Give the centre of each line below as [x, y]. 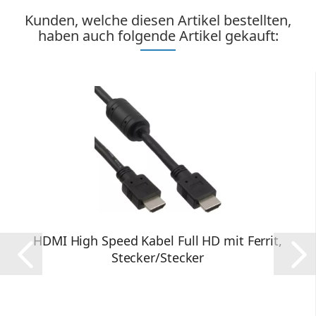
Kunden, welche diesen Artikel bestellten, [158, 20]
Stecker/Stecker [158, 257]
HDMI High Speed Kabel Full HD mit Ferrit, [158, 241]
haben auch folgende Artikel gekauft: [158, 36]
